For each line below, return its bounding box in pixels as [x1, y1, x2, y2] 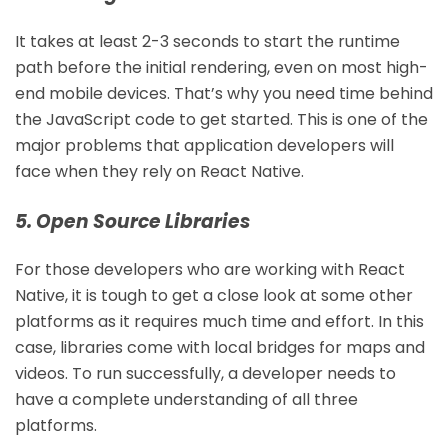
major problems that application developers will [15, 133, 394, 157]
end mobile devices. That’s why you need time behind [15, 81, 433, 105]
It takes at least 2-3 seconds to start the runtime [15, 29, 400, 53]
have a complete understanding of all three [15, 387, 358, 411]
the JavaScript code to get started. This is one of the [15, 107, 428, 131]
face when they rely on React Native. [15, 159, 304, 183]
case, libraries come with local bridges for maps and [15, 335, 425, 359]
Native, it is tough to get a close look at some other [15, 283, 413, 307]
